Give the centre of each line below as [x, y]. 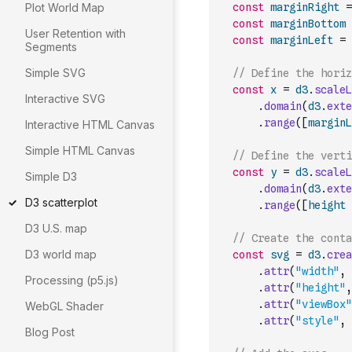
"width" [317, 271]
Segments [51, 47]
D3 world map [61, 254]
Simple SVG [55, 73]
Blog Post [50, 332]
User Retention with [75, 33]
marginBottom [308, 24]
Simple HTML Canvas [80, 150]
